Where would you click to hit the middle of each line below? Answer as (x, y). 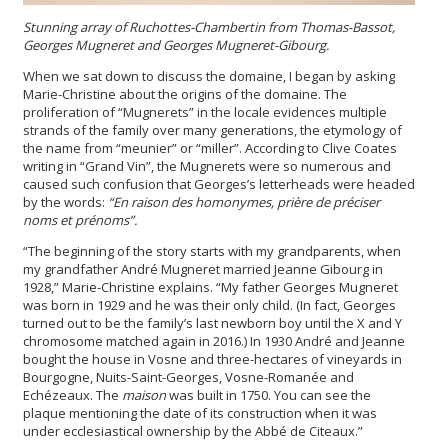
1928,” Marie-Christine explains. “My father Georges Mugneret (210, 287)
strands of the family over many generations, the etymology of (212, 130)
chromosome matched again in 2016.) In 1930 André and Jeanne (214, 341)
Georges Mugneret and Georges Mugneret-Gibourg (174, 45)
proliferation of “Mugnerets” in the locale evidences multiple (205, 112)
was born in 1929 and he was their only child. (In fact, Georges (209, 305)
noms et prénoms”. (81, 220)
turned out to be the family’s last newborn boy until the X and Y (212, 323)
